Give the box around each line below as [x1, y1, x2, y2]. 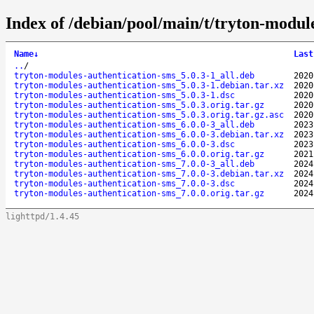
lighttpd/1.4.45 [6, 211, 79, 221]
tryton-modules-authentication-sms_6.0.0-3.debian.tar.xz [14, 129, 284, 139]
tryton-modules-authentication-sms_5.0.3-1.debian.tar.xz [14, 80, 284, 90]
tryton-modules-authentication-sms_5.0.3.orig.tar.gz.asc [14, 109, 284, 120]
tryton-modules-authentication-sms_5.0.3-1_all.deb [14, 70, 254, 81]
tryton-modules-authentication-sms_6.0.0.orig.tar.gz [14, 149, 264, 159]
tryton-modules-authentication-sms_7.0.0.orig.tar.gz [14, 188, 264, 198]
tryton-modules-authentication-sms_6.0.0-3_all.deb [14, 119, 254, 130]
